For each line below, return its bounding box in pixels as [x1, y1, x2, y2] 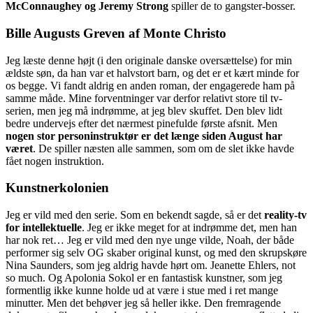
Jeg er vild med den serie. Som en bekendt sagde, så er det [6, 208, 264, 221]
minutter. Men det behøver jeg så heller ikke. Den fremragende [6, 296, 281, 309]
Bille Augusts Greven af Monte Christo [6, 25, 226, 41]
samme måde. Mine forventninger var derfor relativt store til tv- [6, 92, 282, 104]
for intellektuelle [6, 221, 82, 233]
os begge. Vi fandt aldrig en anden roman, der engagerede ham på [6, 79, 295, 92]
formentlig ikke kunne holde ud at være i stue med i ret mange [6, 284, 278, 296]
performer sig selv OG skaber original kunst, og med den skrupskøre [6, 246, 307, 259]
